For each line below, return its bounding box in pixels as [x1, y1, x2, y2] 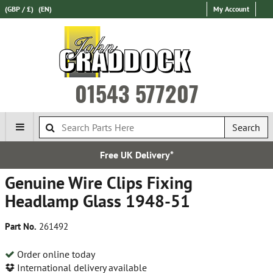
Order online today [15, 247, 95, 260]
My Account [213, 4, 249, 13]
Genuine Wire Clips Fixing [5, 171, 193, 194]
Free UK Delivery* [71, 149, 146, 161]
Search [232, 121, 260, 133]
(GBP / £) [5, 4, 34, 13]
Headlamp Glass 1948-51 [5, 190, 190, 212]
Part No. [5, 221, 37, 232]
